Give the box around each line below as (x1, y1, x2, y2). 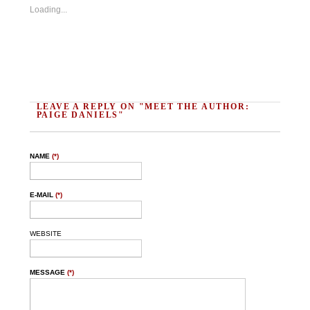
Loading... (29, 4, 67, 15)
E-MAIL (29, 190, 55, 199)
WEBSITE (29, 229, 62, 237)
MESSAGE (29, 268, 67, 276)
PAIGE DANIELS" (36, 109, 125, 120)
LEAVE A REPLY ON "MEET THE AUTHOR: (36, 101, 250, 111)
